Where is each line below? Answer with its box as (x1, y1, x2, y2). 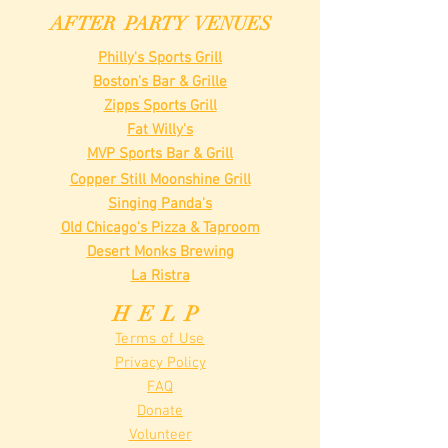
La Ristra (130, 267, 190, 285)
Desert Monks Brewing (86, 243, 234, 261)
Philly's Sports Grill (98, 49, 222, 67)
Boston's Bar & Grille (93, 73, 227, 91)
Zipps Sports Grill (103, 97, 217, 115)
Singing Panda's (108, 195, 212, 213)
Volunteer (128, 426, 192, 444)
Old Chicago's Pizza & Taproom (60, 219, 260, 237)
